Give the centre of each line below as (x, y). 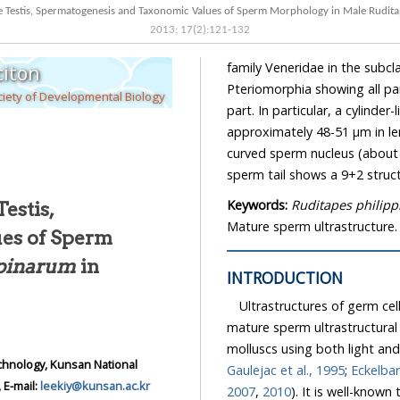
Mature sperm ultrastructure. (312, 226)
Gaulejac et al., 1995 (286, 371)
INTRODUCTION (285, 279)
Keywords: (259, 205)
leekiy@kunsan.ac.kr (95, 386)
